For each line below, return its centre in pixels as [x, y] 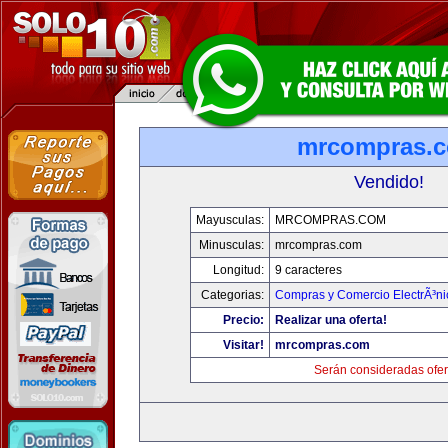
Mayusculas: [229, 220]
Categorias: [232, 295]
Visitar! [243, 345]
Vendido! [389, 182]
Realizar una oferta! [330, 320]
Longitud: [238, 270]
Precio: [243, 320]
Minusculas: [231, 245]
